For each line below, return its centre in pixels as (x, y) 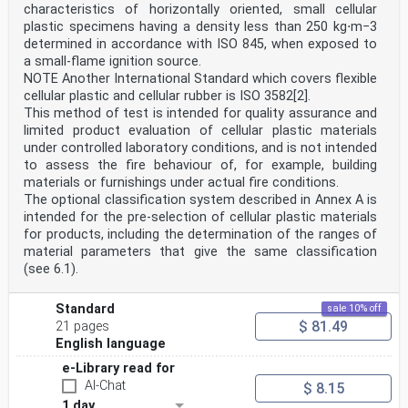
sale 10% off (354, 308)
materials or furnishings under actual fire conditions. (183, 183)
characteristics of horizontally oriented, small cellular (200, 10)
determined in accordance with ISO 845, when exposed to (200, 44)
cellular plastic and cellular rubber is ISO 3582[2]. (169, 96)
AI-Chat (105, 386)
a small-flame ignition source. (114, 61)
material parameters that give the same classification (200, 252)
